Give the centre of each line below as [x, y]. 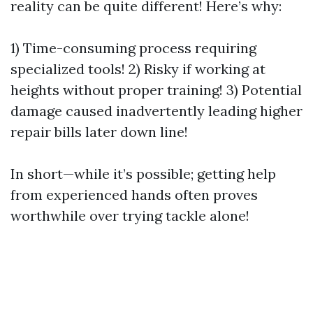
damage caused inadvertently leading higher [156, 111]
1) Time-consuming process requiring [133, 48]
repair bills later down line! [99, 132]
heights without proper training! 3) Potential [156, 90]
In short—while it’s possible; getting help [143, 174]
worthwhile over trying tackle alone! [130, 216]
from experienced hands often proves [134, 195]
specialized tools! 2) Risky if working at [138, 69]
